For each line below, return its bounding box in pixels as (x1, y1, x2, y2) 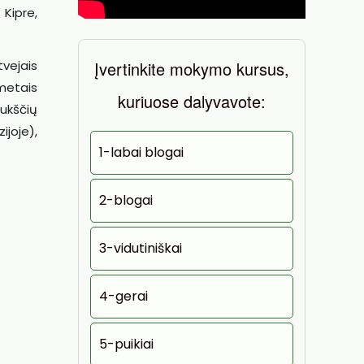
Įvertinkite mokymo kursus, (94, 57, 289, 80)
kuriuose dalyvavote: (118, 89, 266, 113)
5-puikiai (99, 335, 154, 353)
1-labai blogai (99, 143, 184, 162)
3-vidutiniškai (99, 239, 182, 258)
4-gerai (99, 287, 148, 305)
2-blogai (99, 191, 153, 210)
